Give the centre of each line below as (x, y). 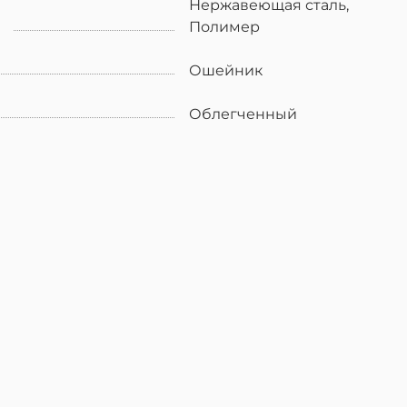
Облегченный (243, 114)
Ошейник (226, 70)
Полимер (224, 26)
